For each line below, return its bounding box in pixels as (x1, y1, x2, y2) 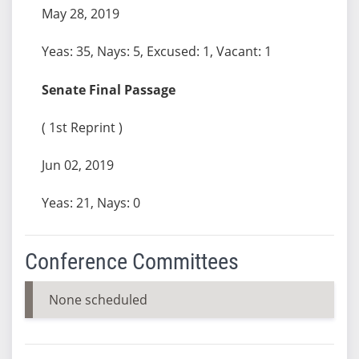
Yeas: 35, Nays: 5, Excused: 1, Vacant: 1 (41, 42, 272, 60)
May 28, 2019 (41, 4, 119, 22)
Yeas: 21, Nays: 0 (41, 193, 140, 212)
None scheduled (48, 290, 147, 309)
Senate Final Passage (41, 80, 175, 99)
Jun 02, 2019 (41, 155, 114, 174)
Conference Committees (24, 248, 239, 275)
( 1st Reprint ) (41, 118, 123, 136)
